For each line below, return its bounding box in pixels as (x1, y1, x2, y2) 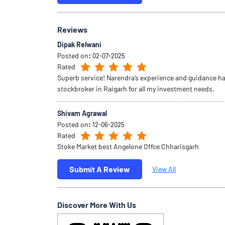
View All (152, 165, 176, 174)
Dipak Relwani (57, 40, 101, 49)
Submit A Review (69, 164, 130, 174)
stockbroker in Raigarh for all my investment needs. (57, 84, 214, 93)
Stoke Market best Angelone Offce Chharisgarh (57, 142, 199, 151)
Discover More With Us (57, 199, 136, 209)
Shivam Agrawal (57, 108, 107, 118)
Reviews (57, 24, 87, 34)
